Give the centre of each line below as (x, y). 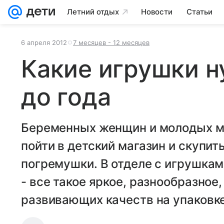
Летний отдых (93, 12)
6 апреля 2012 (44, 42)
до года (66, 97)
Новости (157, 12)
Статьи (199, 12)
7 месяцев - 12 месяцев (111, 42)
